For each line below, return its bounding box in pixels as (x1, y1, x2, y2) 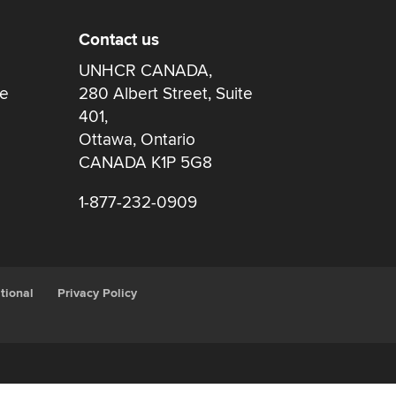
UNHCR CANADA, (79, 60, 213, 82)
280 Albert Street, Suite (79, 83, 254, 105)
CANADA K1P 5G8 (79, 152, 213, 174)
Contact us (79, 29, 160, 52)
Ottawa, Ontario (79, 129, 196, 151)
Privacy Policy (57, 285, 138, 301)
